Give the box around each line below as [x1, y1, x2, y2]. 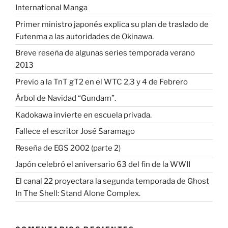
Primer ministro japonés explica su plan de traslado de [15, 19, 209, 29]
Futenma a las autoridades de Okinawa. [15, 32, 154, 41]
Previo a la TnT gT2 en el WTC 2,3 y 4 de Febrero [15, 77, 188, 87]
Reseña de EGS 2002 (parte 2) [15, 143, 121, 153]
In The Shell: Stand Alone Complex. [15, 188, 140, 198]
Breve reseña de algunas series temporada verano [15, 48, 195, 58]
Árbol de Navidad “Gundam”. [15, 94, 116, 103]
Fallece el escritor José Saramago [15, 127, 135, 136]
